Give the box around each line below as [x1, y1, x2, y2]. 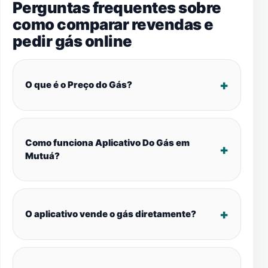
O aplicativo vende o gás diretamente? [25, 208, 196, 220]
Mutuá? [25, 150, 60, 162]
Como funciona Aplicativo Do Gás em [25, 137, 190, 148]
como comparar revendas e [13, 15, 214, 33]
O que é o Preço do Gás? [25, 79, 132, 90]
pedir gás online [13, 32, 132, 50]
